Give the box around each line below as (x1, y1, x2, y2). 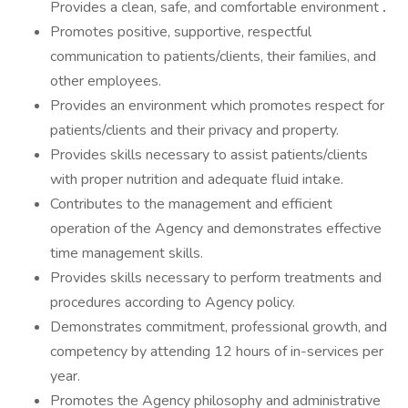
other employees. (50, 71, 161, 91)
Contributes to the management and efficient (50, 194, 332, 214)
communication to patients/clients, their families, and (50, 46, 376, 66)
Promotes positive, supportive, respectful (50, 22, 311, 42)
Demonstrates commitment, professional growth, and (50, 317, 387, 337)
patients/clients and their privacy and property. (50, 120, 339, 140)
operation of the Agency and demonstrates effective (50, 219, 382, 239)
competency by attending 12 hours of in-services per (50, 342, 383, 362)
